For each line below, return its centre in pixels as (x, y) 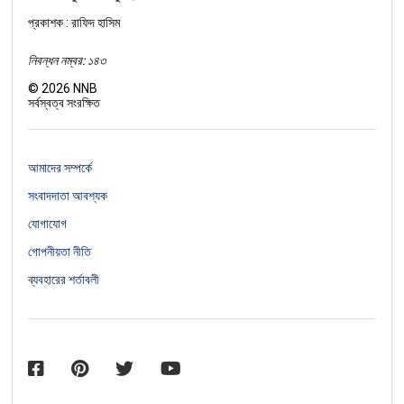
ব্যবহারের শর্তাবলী (64, 279)
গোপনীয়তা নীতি (60, 251)
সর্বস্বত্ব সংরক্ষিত (64, 102)
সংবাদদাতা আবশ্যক (68, 195)
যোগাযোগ (48, 223)
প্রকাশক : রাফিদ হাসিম (74, 22)
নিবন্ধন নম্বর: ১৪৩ (67, 60)
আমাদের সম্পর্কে (60, 167)
